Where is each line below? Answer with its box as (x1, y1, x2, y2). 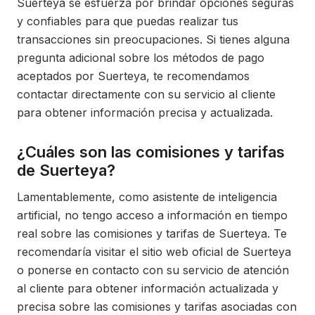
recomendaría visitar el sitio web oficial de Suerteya (17, 245, 291, 259)
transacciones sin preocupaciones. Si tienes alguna (17, 32, 290, 46)
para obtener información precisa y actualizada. (17, 105, 273, 120)
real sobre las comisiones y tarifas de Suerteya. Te (17, 226, 287, 240)
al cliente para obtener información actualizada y (17, 281, 278, 295)
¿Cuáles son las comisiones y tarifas (17, 143, 285, 161)
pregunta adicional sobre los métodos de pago (17, 51, 264, 65)
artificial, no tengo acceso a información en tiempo (17, 208, 288, 222)
